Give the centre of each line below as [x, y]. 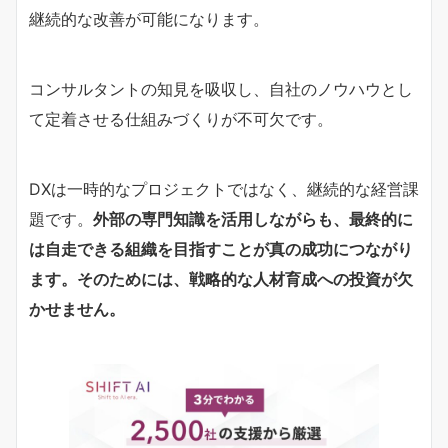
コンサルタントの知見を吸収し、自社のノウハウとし [221, 88]
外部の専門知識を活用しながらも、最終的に [253, 218]
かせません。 [77, 308]
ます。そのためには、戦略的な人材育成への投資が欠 [221, 278]
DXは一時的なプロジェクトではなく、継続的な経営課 [224, 188]
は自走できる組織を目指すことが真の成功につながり [221, 248]
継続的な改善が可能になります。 [149, 18]
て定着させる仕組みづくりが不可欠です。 [181, 118]
